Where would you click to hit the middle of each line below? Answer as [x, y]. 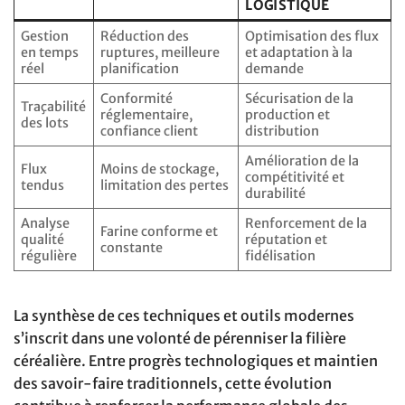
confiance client [150, 131]
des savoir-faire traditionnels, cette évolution [173, 383]
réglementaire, [147, 114]
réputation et [287, 239]
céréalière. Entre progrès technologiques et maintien [196, 360]
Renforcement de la [306, 223]
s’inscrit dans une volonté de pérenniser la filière [180, 338]
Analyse [46, 223]
